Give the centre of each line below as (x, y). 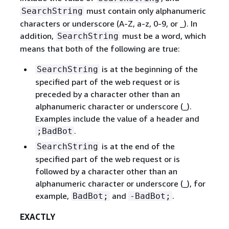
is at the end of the (137, 146)
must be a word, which (163, 36)
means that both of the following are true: (100, 48)
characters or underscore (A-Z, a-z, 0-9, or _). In (108, 23)
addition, (38, 36)
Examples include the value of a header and (117, 118)
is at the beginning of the (148, 69)
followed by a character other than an (106, 171)
